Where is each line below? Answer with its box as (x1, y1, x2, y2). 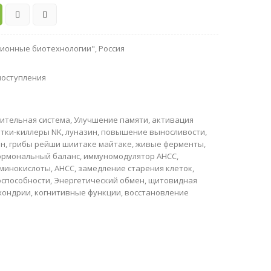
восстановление (125, 187, 189, 198)
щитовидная (148, 175, 198, 186)
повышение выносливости (101, 126, 206, 137)
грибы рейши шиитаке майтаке (9, 139, 132, 149)
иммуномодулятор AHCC (83, 151, 177, 162)
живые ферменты (135, 139, 204, 149)
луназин (65, 126, 98, 137)
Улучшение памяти (74, 114, 149, 125)
